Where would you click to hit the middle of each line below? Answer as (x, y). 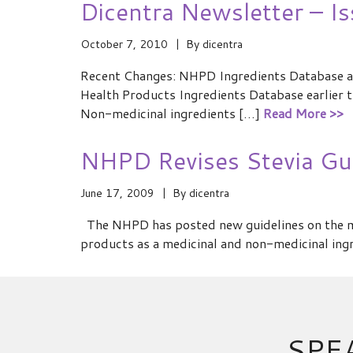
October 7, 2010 (124, 44)
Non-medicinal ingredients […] (172, 113)
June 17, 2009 (117, 193)
